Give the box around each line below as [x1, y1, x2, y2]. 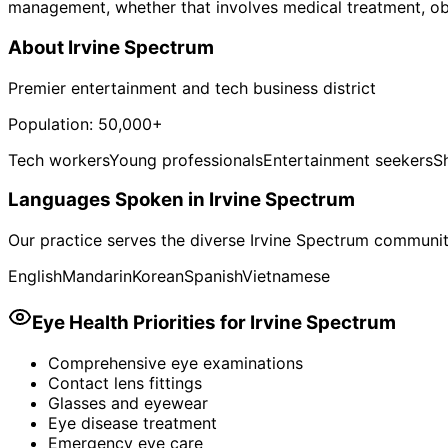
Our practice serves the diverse [8, 230, 250, 251]
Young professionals [109, 149, 263, 170]
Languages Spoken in [8, 188, 209, 212]
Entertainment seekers [263, 149, 433, 170]
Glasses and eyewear [48, 392, 208, 413]
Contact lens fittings [48, 372, 202, 393]
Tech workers [8, 149, 109, 170]
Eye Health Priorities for [32, 310, 250, 334]
